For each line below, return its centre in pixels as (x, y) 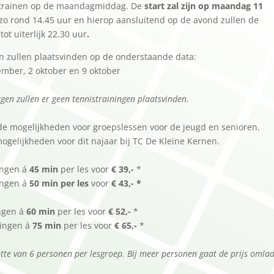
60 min (41, 211)
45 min (44, 169)
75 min (47, 225)
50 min (45, 183)
